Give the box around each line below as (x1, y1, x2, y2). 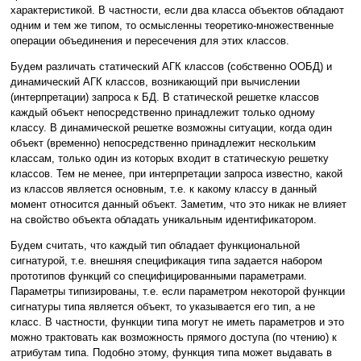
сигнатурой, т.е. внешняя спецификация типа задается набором (10, 255, 322, 268)
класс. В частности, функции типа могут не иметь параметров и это (10, 316, 344, 329)
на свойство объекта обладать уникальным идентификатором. (10, 214, 317, 226)
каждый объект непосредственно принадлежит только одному (10, 106, 315, 119)
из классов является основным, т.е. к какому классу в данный (10, 183, 317, 196)
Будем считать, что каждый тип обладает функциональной (10, 239, 300, 252)
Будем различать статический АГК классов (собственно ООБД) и (10, 60, 332, 73)
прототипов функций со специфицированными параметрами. (10, 270, 307, 283)
